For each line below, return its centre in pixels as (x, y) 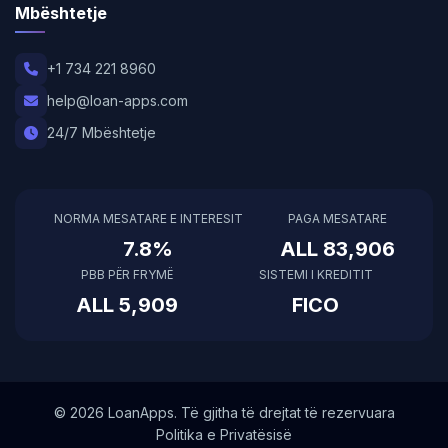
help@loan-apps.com (117, 100)
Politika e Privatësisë (224, 434)
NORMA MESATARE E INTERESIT (148, 218)
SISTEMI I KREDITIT (315, 274)
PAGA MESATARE (337, 218)
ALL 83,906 (337, 249)
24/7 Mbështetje (101, 132)
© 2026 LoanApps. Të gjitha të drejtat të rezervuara (224, 412)
